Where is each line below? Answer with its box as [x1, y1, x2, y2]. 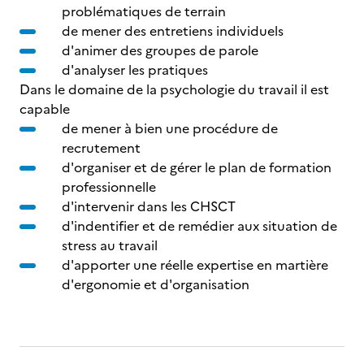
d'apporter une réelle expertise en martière [62, 255, 328, 275]
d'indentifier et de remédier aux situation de [62, 216, 337, 236]
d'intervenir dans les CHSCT [62, 197, 236, 216]
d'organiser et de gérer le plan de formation [62, 158, 331, 177]
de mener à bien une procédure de [62, 119, 278, 138]
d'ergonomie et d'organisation [62, 275, 249, 294]
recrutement [62, 138, 141, 158]
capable [19, 99, 70, 119]
